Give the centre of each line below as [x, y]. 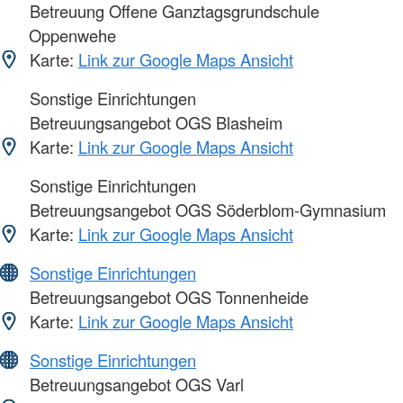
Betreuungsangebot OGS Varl [134, 385]
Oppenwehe [72, 36]
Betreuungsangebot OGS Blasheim [154, 123]
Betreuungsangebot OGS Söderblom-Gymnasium [206, 210]
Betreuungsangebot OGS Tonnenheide [167, 297]
